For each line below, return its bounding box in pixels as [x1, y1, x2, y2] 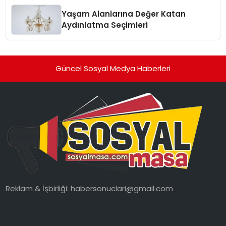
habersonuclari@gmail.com [71, 183, 174, 194]
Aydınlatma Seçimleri [62, 19, 148, 30]
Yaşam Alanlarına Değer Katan [62, 8, 186, 19]
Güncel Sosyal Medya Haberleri [55, 63, 171, 74]
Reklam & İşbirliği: [6, 183, 71, 194]
